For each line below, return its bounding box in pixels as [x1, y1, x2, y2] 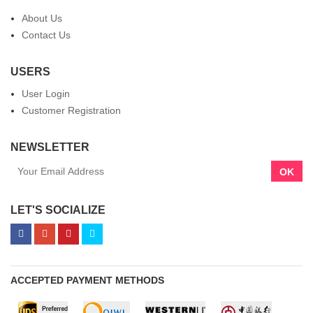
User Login [22, 88, 70, 100]
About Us [22, 13, 62, 24]
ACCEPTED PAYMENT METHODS [10, 275, 164, 286]
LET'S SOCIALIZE [10, 204, 105, 217]
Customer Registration [22, 105, 121, 117]
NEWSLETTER [10, 141, 89, 154]
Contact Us [22, 29, 71, 41]
